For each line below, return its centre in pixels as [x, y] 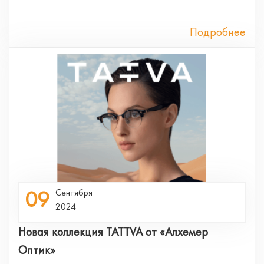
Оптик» [37, 250]
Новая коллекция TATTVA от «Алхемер [113, 231]
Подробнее [218, 32]
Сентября [74, 192]
